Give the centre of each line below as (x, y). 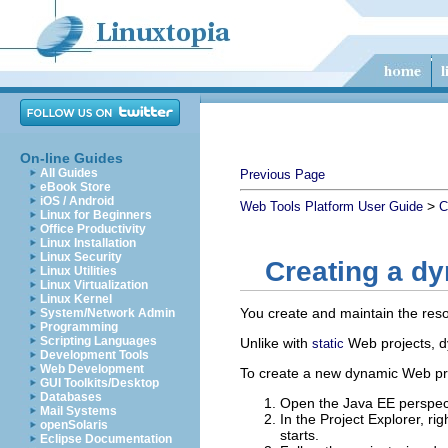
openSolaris (74, 425)
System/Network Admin (107, 313)
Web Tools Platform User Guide (331, 206)
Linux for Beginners (96, 215)
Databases (71, 397)
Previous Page (282, 174)
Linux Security (81, 257)
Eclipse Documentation (106, 439)
